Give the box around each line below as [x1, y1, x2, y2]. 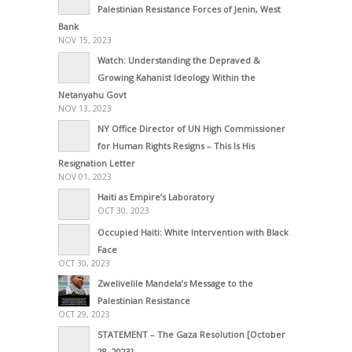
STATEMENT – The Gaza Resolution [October [97, 328, 285, 341]
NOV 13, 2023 [58, 103, 112, 115]
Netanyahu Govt [58, 89, 126, 101]
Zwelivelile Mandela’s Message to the [97, 277, 253, 290]
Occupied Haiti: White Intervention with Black [97, 226, 288, 239]
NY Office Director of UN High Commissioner [97, 123, 285, 135]
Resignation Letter [58, 157, 135, 170]
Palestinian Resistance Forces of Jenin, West [97, 3, 280, 16]
